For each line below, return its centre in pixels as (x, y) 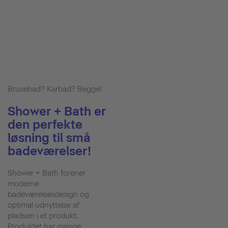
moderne (23, 183)
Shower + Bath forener (47, 173)
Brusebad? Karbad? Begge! (55, 89)
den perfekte (45, 124)
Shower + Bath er (57, 111)
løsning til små (49, 137)
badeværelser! (49, 151)
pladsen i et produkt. (43, 216)
